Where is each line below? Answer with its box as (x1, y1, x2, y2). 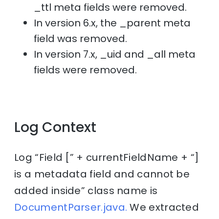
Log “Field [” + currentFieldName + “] (14, 150, 199, 164)
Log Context (14, 117, 97, 137)
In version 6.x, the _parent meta (34, 16, 191, 30)
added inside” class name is (14, 183, 158, 197)
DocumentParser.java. (14, 200, 128, 214)
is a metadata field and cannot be (14, 167, 190, 181)
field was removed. (34, 31, 128, 45)
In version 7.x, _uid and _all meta (34, 47, 196, 61)
